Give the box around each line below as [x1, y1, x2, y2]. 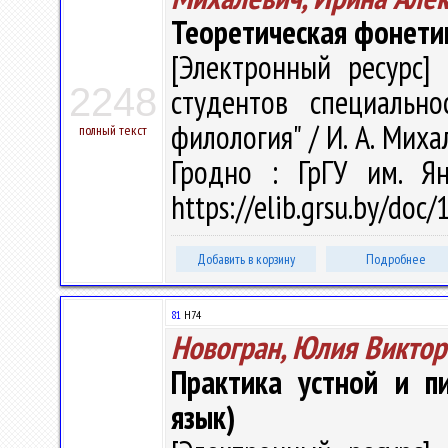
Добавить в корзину [197, 250, 295, 268]
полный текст [79, 121, 147, 139]
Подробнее [366, 250, 426, 268]
